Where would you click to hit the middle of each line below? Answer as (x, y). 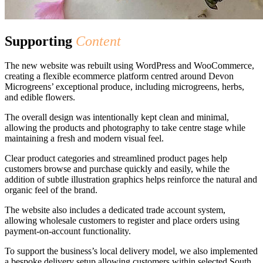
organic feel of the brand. (51, 190)
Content (98, 41)
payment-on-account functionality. (68, 231)
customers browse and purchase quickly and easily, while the (117, 169)
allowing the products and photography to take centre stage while (125, 128)
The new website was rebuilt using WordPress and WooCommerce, (129, 66)
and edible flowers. (40, 97)
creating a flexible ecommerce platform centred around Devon (119, 76)
